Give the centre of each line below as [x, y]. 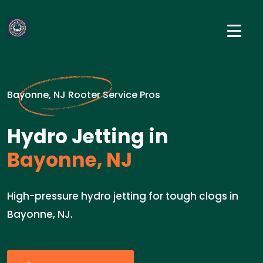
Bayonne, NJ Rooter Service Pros [84, 95]
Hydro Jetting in [88, 136]
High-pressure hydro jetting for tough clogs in [123, 196]
